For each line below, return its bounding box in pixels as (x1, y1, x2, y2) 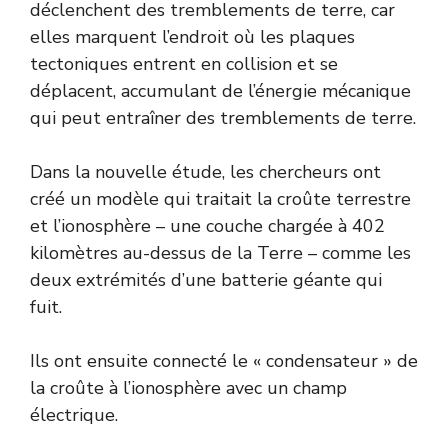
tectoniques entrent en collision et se (30, 51, 338, 76)
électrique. (30, 402, 118, 427)
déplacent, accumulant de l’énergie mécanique (30, 78, 411, 103)
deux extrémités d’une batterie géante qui (30, 267, 382, 292)
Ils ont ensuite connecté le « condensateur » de (30, 348, 418, 373)
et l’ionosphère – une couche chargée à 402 (30, 213, 385, 238)
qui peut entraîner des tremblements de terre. (30, 105, 416, 130)
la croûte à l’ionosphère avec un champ (30, 375, 347, 400)
